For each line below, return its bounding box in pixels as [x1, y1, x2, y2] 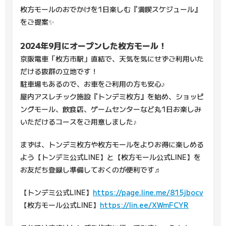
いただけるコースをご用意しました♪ [20, 117, 137, 127]
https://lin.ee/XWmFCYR [100, 200, 189, 210]
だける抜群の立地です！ [20, 66, 98, 77]
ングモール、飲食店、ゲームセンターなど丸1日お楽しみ [20, 104, 201, 115]
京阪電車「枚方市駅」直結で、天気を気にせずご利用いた [20, 53, 204, 64]
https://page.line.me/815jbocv [93, 187, 203, 198]
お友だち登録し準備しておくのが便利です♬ [20, 164, 161, 175]
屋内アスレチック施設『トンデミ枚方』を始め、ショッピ [20, 91, 204, 102]
